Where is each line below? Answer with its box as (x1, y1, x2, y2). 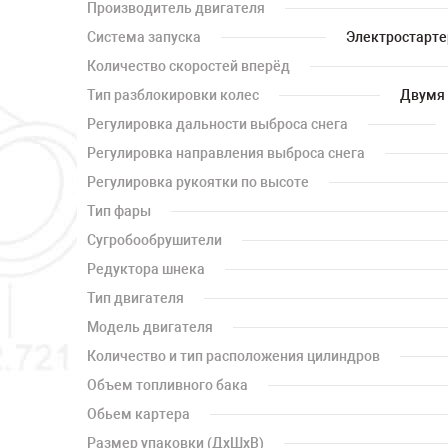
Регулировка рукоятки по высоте (87, 174, 309, 190)
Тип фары (87, 203, 151, 219)
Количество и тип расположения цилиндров (87, 348, 380, 364)
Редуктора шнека (87, 261, 205, 277)
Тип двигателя (87, 290, 184, 306)
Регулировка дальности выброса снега (87, 116, 348, 132)
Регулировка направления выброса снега (87, 145, 365, 161)
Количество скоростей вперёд (87, 58, 290, 74)
